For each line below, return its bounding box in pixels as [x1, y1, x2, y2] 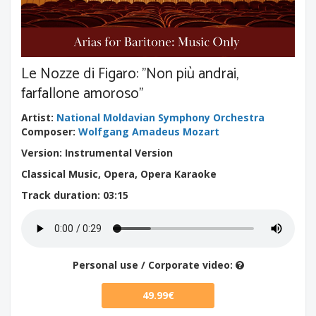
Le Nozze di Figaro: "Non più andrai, [21, 62, 238, 86]
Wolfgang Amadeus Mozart [78, 125, 219, 138]
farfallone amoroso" [21, 82, 143, 106]
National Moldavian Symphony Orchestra [56, 111, 265, 124]
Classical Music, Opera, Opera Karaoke [21, 167, 217, 181]
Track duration [21, 188, 97, 202]
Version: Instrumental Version [21, 146, 173, 159]
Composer [21, 125, 73, 138]
